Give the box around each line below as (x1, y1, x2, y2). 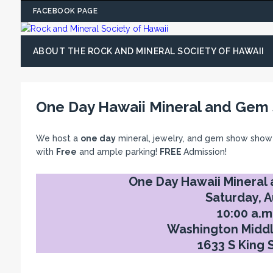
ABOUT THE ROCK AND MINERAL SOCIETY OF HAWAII (32, 46, 264, 56)
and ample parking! (76, 147, 160, 157)
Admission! (183, 147, 227, 157)
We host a (35, 133, 80, 143)
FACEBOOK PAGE (32, 7, 98, 15)
